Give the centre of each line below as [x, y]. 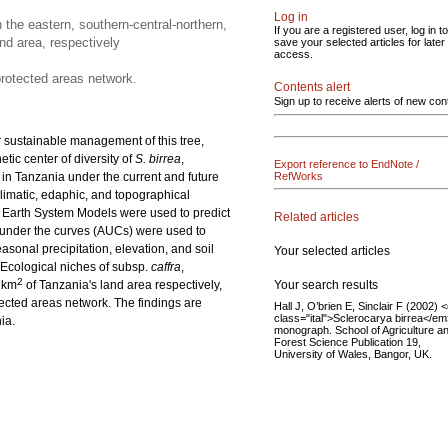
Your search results [326, 284]
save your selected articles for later [359, 42]
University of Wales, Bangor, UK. [353, 353]
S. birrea [158, 159]
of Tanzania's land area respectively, [122, 285]
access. [293, 54]
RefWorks [298, 176]
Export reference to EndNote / [346, 164]
